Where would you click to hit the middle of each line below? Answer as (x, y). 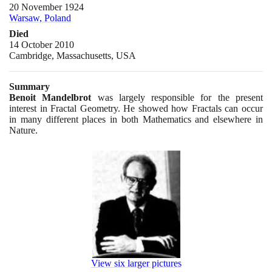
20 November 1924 (46, 7)
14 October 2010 (42, 44)
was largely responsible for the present (177, 97)
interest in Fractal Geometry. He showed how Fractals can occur (136, 108)
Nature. (23, 130)
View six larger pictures (136, 263)
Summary (29, 86)
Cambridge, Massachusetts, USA (73, 55)
